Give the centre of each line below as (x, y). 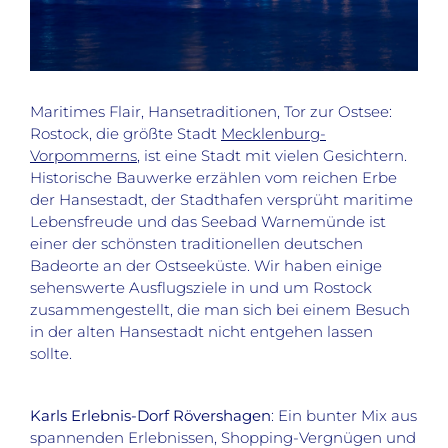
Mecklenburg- (273, 134)
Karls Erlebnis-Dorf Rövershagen (150, 416)
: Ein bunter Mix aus (343, 416)
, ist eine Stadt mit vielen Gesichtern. (271, 156)
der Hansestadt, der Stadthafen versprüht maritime (221, 200)
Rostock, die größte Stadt (125, 134)
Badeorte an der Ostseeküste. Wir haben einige (205, 266)
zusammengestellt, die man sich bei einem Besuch (219, 310)
